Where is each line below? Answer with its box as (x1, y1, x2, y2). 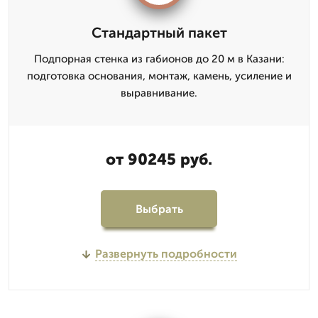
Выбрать (135, 202, 183, 216)
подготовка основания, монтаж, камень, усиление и (26, 70, 292, 82)
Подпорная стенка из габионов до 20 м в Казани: (33, 53, 285, 65)
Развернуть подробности (94, 247, 237, 261)
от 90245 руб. (106, 150, 212, 169)
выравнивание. (121, 87, 197, 99)
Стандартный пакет (91, 24, 227, 41)
